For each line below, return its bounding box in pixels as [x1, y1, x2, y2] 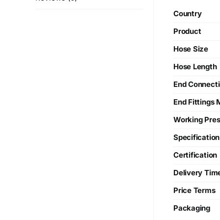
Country [173, 9, 202, 19]
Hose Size [173, 44, 208, 54]
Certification [173, 150, 218, 160]
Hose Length [173, 62, 217, 72]
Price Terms [173, 186, 216, 195]
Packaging [173, 203, 210, 213]
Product [173, 27, 201, 36]
